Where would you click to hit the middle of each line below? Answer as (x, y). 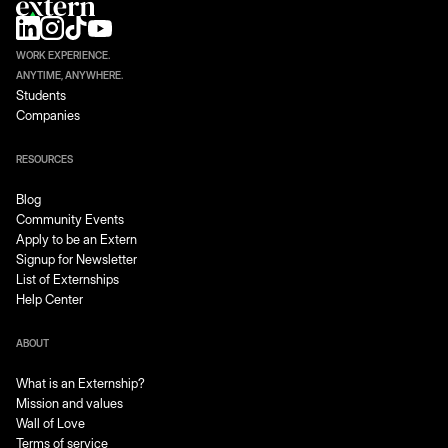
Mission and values (69, 402)
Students (41, 94)
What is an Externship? (80, 382)
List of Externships (67, 278)
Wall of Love (50, 422)
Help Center (49, 298)
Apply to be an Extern (76, 238)
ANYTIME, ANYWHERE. (69, 74)
